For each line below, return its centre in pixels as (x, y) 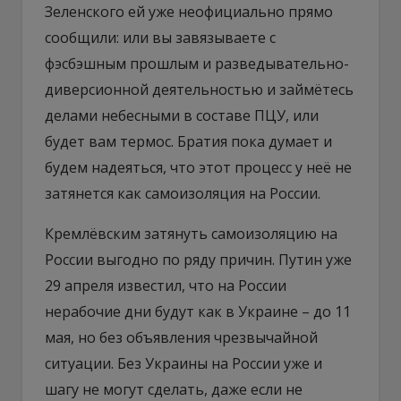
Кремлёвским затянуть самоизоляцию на (191, 233)
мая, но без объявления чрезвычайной (181, 337)
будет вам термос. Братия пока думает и (188, 141)
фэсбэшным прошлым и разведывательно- (197, 63)
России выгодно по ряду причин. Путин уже (198, 259)
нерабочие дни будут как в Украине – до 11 (198, 311)
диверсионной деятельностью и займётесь (199, 89)
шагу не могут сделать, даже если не (174, 389)
